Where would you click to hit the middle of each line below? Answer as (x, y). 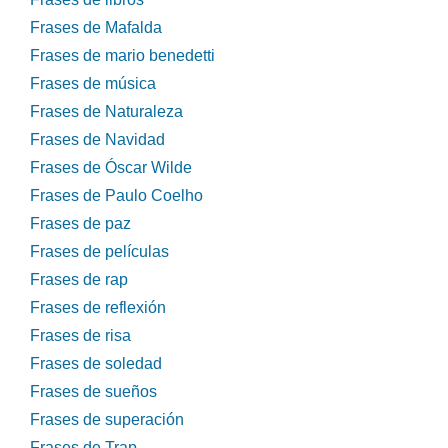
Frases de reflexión (98, 308)
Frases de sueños (93, 392)
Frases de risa (80, 336)
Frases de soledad (96, 364)
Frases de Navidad (97, 140)
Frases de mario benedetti (122, 56)
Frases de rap (79, 280)
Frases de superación (107, 420)
